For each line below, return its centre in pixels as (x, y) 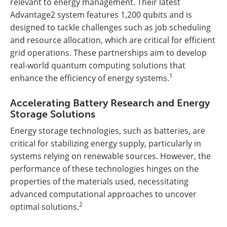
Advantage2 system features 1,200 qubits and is (101, 15)
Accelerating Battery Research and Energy (110, 103)
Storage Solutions (53, 114)
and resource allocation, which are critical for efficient (113, 40)
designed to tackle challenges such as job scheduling (110, 28)
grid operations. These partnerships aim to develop (108, 53)
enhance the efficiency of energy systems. (90, 78)
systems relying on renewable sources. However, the (110, 156)
